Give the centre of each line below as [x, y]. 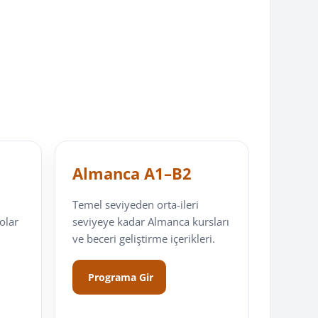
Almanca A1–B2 [132, 174]
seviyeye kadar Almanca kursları [150, 222]
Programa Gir [119, 278]
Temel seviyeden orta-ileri [135, 205]
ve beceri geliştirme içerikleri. [143, 239]
